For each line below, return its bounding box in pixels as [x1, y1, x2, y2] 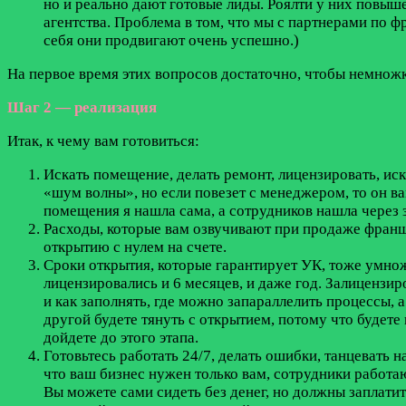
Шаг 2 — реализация [7, 99, 157, 117]
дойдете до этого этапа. [43, 329, 198, 347]
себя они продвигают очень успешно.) [43, 32, 299, 50]
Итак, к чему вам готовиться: [7, 132, 199, 150]
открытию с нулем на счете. [43, 238, 227, 256]
